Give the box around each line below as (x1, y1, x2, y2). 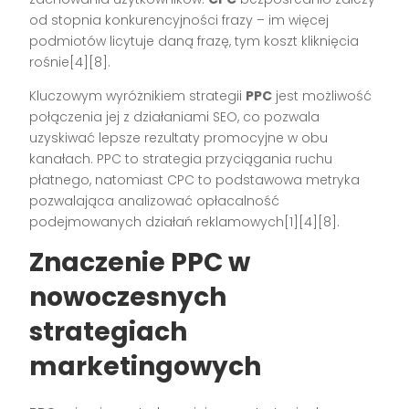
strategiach (29, 314, 188, 351)
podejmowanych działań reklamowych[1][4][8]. (29, 213, 341, 232)
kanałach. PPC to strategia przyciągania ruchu (29, 150, 333, 169)
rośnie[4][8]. (29, 53, 111, 72)
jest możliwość (272, 87, 372, 106)
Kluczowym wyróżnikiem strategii (29, 87, 246, 106)
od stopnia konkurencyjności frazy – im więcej (29, 11, 330, 30)
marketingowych (29, 349, 262, 385)
